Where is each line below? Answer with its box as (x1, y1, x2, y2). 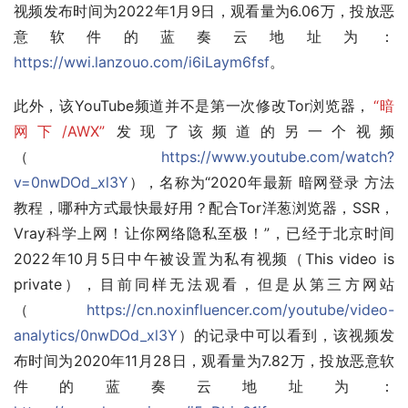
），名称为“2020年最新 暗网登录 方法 (128, 174, 394, 192)
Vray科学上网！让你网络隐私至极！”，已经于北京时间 (14, 225, 394, 243)
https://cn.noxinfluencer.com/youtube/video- (87, 301, 394, 320)
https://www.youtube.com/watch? (161, 148, 394, 167)
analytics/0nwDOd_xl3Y (14, 327, 178, 345)
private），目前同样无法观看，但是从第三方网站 (14, 276, 394, 294)
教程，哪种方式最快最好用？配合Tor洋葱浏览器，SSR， (14, 199, 394, 218)
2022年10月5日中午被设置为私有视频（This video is (14, 250, 394, 269)
